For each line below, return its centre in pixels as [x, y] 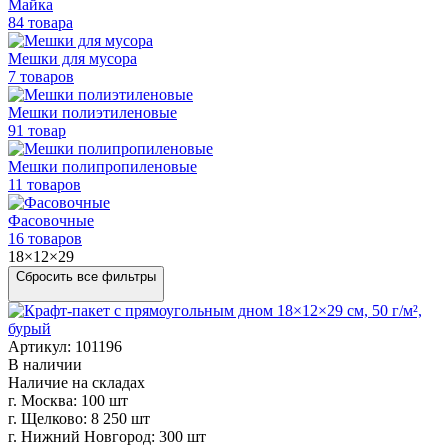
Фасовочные [51, 220]
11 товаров [44, 184]
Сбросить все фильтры [86, 276]
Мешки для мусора [72, 58]
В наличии [45, 364]
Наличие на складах [76, 382]
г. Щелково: [47, 418]
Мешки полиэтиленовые [92, 112]
